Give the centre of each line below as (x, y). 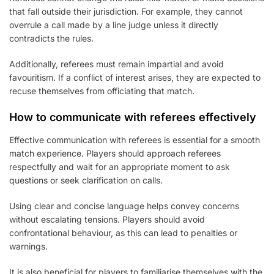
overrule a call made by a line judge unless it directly (114, 24)
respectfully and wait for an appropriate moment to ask (120, 166)
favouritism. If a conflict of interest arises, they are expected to (135, 77)
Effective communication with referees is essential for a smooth (135, 139)
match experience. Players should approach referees (115, 153)
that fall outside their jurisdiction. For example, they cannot (126, 11)
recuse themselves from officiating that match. (102, 91)
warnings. (28, 246)
